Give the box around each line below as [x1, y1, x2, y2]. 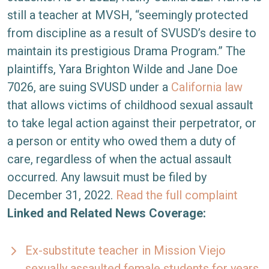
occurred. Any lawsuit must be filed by [7, 170, 207, 184]
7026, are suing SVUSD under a [7, 80, 171, 94]
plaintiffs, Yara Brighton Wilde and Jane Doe [7, 62, 238, 76]
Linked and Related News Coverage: [7, 206, 206, 220]
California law [171, 80, 243, 94]
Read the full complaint [116, 188, 238, 202]
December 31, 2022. [7, 188, 116, 202]
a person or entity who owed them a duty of [7, 134, 236, 148]
